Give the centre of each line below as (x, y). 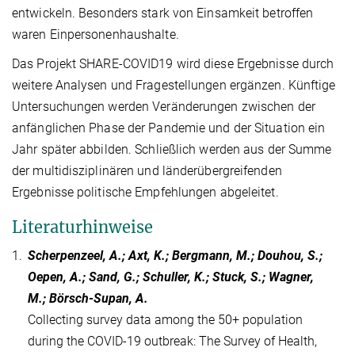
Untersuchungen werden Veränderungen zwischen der (164, 107)
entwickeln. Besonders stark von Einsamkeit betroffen (163, 13)
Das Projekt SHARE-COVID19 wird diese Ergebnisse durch (173, 64)
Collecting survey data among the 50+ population (165, 320)
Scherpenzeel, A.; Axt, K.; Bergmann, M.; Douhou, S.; (175, 256)
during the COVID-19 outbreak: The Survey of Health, (172, 342)
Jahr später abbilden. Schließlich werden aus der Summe (172, 150)
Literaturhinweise (82, 227)
